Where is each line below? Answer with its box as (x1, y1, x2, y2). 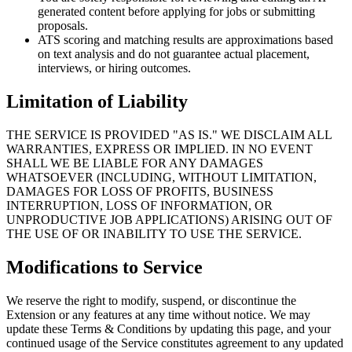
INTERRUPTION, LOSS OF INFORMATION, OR (6, 199, 273, 213)
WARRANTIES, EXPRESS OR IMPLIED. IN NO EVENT (6, 142, 313, 156)
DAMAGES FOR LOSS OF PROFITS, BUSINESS (6, 185, 273, 199)
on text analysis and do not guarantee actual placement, (38, 47, 310, 61)
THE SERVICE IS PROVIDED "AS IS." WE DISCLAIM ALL (6, 128, 332, 142)
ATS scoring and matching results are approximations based (38, 33, 333, 47)
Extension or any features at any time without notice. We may (6, 307, 310, 321)
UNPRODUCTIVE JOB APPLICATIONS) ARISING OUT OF (6, 213, 332, 227)
